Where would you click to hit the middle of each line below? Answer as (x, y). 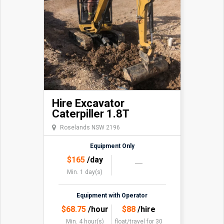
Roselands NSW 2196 (90, 127)
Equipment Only (112, 146)
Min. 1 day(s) (85, 172)
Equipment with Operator (112, 195)
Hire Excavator (88, 103)
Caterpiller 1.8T (90, 113)
